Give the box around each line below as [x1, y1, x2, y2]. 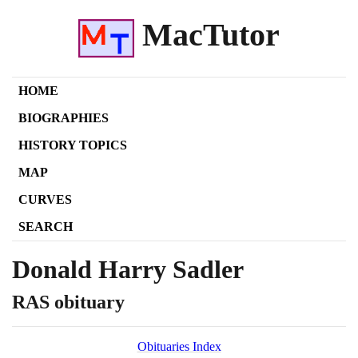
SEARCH [18, 219, 73, 233]
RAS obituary [12, 291, 125, 312]
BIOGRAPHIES [18, 110, 109, 125]
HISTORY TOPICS [18, 137, 127, 152]
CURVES [18, 192, 72, 206]
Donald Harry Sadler [12, 254, 244, 284]
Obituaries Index [137, 339, 221, 353]
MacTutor [134, 17, 280, 53]
